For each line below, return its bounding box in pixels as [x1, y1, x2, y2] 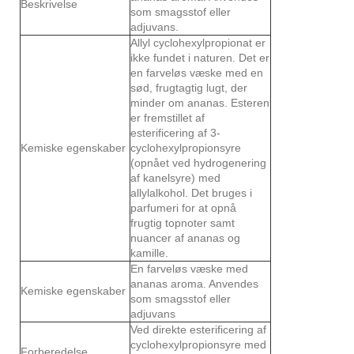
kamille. [130, 246, 168, 259]
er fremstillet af [130, 111, 205, 124]
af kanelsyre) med [130, 171, 220, 184]
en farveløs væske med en [130, 66, 263, 79]
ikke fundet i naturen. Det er [130, 51, 269, 64]
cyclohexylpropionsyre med [130, 337, 266, 351]
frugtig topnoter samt [130, 216, 235, 229]
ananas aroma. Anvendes [130, 277, 258, 290]
